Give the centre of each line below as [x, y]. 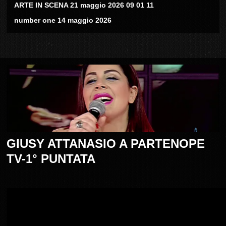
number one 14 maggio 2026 [63, 20]
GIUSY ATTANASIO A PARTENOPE [106, 144]
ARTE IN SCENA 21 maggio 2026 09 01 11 [84, 5]
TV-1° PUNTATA [51, 159]
